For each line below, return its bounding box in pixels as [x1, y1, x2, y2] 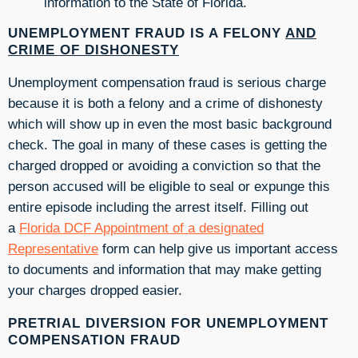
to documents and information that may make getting [8, 261, 321, 278]
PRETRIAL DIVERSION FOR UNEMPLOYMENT [8, 314, 328, 331]
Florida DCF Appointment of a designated [19, 220, 264, 237]
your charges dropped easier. [8, 282, 182, 299]
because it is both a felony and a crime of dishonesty [8, 95, 323, 112]
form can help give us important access [98, 241, 338, 257]
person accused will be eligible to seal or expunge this [8, 178, 330, 195]
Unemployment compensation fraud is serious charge [8, 74, 326, 91]
